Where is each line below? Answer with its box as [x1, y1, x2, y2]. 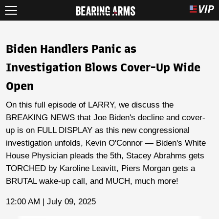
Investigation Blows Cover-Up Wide [6, 62, 200, 73]
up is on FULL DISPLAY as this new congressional [6, 126, 190, 135]
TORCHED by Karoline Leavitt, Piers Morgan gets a [6, 164, 195, 173]
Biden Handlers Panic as [6, 44, 136, 55]
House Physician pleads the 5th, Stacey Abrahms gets [6, 151, 204, 160]
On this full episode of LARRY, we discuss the [6, 100, 174, 109]
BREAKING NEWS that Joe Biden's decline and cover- [6, 113, 205, 122]
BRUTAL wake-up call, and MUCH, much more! [6, 176, 178, 186]
